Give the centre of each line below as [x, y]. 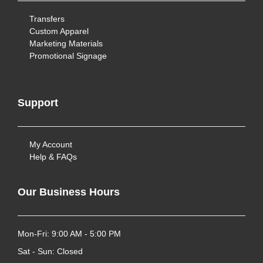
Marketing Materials [66, 43]
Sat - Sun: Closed [50, 251]
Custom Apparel [59, 31]
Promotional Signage [68, 56]
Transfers [47, 19]
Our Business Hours [69, 192]
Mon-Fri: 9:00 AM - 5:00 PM [69, 234]
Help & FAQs [53, 157]
